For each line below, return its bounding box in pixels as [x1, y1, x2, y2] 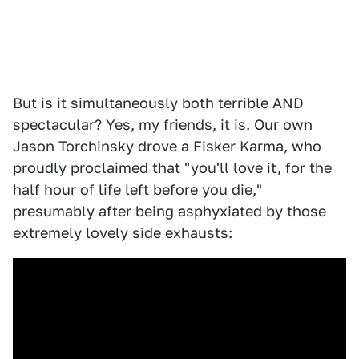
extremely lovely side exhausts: [13, 224, 232, 241]
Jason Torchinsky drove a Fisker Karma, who [13, 138, 321, 155]
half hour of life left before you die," [13, 181, 262, 198]
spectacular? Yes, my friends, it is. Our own [13, 116, 313, 133]
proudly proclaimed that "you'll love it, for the [13, 159, 332, 176]
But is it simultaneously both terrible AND [13, 95, 304, 111]
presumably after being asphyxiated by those [13, 203, 326, 220]
